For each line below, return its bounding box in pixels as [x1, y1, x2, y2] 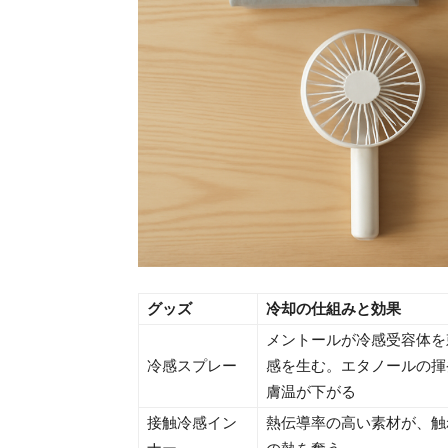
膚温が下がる [266, 381, 356, 401]
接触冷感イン [147, 412, 237, 432]
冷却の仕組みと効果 [266, 298, 401, 318]
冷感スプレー [147, 355, 237, 375]
